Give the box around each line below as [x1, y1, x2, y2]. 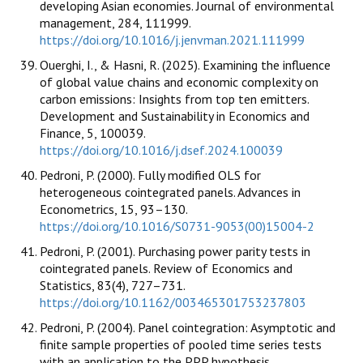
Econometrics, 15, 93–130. [40, 201, 187, 218]
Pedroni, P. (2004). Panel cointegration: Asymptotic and [40, 319, 335, 336]
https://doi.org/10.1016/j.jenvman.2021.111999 [40, 32, 305, 49]
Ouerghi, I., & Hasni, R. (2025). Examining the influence [40, 57, 331, 74]
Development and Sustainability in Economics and [40, 108, 310, 125]
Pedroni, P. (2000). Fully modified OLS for [40, 167, 261, 184]
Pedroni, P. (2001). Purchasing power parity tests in [40, 243, 310, 260]
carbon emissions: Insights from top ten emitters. [40, 91, 309, 108]
